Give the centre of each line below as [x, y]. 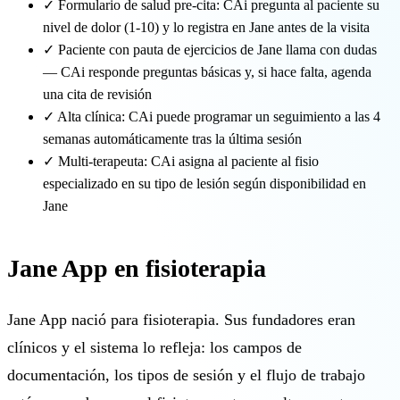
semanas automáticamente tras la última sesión [172, 138]
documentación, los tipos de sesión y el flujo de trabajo [186, 375]
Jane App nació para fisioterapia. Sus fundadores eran [181, 319]
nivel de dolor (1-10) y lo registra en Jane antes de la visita [206, 27]
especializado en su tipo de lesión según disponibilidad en [204, 183]
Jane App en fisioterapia [137, 268]
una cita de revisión [97, 94]
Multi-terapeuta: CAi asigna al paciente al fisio [188, 161]
